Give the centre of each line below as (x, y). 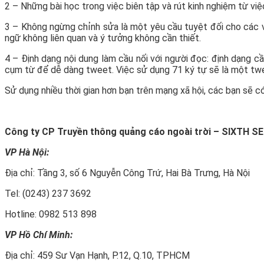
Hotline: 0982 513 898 (51, 214)
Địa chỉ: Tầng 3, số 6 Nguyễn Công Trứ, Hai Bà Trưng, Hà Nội (127, 173)
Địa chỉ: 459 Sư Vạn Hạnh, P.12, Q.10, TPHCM (97, 255)
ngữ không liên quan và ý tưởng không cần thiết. (103, 38)
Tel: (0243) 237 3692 (48, 193)
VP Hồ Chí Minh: (54, 235)
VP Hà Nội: (27, 152)
